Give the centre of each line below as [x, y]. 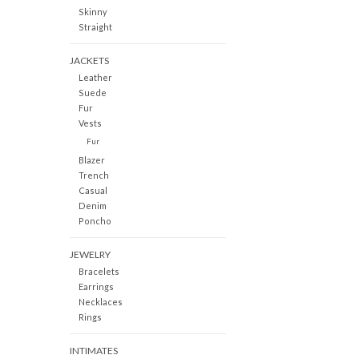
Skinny [93, 11]
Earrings [96, 287]
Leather [95, 77]
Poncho [95, 220]
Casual [93, 190]
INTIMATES [94, 351]
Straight [95, 26]
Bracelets [99, 272]
